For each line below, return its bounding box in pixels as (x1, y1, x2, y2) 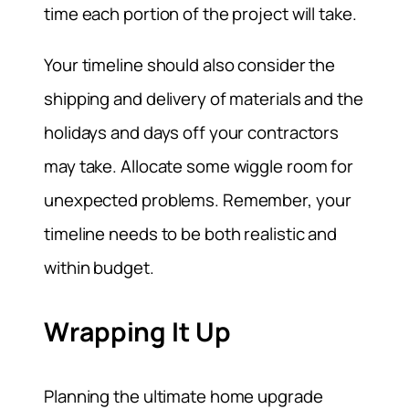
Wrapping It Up (44, 314, 231, 351)
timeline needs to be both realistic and (44, 221, 338, 246)
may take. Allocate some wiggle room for (44, 153, 354, 178)
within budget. (44, 255, 154, 279)
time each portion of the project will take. (44, 2, 357, 26)
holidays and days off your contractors (44, 120, 340, 144)
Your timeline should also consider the (44, 52, 336, 77)
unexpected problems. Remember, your (44, 187, 351, 212)
